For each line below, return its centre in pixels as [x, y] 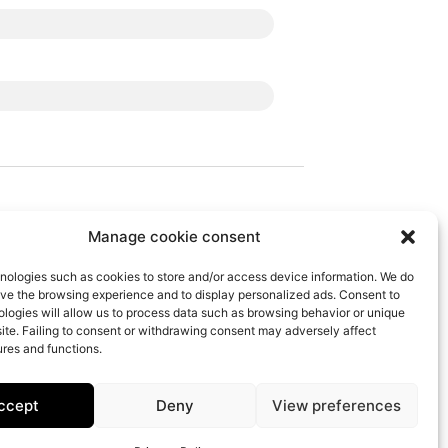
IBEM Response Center [137, 376]
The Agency [104, 388]
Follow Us [56, 265]
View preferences [337, 405]
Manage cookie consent [175, 236]
